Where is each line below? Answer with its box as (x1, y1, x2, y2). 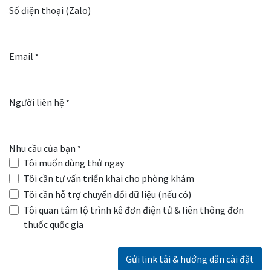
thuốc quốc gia (24, 218, 83, 231)
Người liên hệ (9, 96, 64, 109)
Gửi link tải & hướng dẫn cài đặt (126, 253, 254, 266)
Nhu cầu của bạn (9, 142, 76, 155)
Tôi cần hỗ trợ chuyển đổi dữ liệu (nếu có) (24, 188, 191, 201)
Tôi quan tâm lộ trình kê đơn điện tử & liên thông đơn (24, 204, 244, 217)
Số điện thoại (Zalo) (9, 4, 91, 17)
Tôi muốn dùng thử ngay (24, 157, 124, 169)
